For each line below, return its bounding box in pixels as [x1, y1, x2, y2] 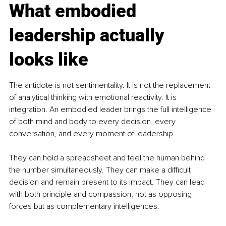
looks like [9, 49, 88, 71]
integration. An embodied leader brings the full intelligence [9, 104, 213, 115]
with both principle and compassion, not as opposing [9, 189, 194, 200]
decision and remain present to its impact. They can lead [9, 177, 207, 188]
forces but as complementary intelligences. [9, 201, 159, 212]
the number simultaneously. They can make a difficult [9, 165, 193, 176]
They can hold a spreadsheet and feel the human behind [9, 153, 207, 163]
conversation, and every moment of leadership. [9, 129, 175, 139]
